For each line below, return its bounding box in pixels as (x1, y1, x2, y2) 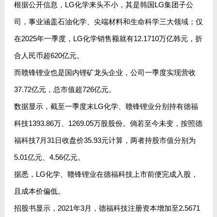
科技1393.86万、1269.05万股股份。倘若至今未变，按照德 (14, 119, 202, 128)
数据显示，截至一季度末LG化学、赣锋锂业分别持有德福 (14, 102, 198, 111)
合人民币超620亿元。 (14, 51, 84, 60)
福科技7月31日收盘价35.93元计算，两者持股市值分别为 (14, 136, 196, 145)
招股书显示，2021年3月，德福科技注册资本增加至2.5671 (14, 204, 200, 213)
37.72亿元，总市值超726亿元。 (14, 85, 116, 94)
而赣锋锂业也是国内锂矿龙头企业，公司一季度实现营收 (14, 68, 196, 77)
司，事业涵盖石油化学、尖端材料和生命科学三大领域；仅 (14, 17, 203, 26)
